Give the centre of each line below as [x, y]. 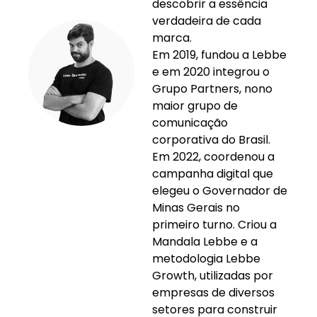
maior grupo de [195, 106]
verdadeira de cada [207, 21]
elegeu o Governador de [220, 191]
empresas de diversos [213, 293]
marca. [172, 38]
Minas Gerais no [196, 208]
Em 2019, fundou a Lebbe [219, 55]
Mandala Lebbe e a [205, 242]
